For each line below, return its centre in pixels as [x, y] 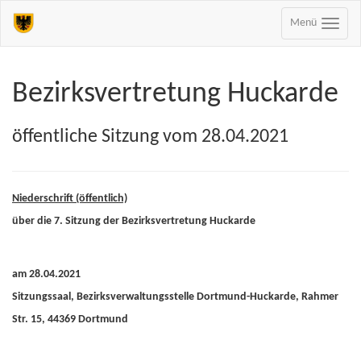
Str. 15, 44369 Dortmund [70, 320]
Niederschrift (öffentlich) [70, 199]
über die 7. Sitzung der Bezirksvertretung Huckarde [134, 221]
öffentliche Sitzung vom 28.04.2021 [150, 137]
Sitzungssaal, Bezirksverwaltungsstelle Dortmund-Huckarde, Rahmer [175, 297]
